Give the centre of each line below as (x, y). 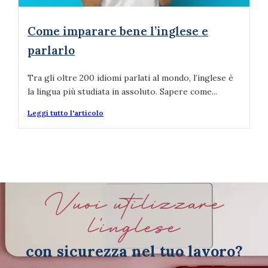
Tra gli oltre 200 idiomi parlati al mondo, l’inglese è (130, 77)
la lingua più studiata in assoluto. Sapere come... (122, 91)
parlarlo (51, 50)
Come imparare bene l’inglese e (118, 31)
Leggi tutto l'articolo (66, 112)
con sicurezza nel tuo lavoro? (134, 251)
